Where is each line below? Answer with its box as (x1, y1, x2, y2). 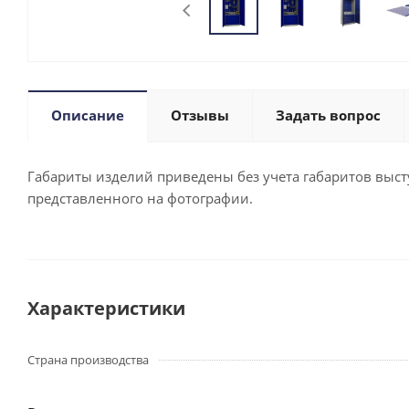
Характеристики (27, 296, 185, 320)
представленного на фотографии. (27, 189, 253, 207)
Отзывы (171, 106, 229, 124)
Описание (51, 106, 124, 124)
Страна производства (27, 351, 149, 368)
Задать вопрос (276, 106, 381, 124)
